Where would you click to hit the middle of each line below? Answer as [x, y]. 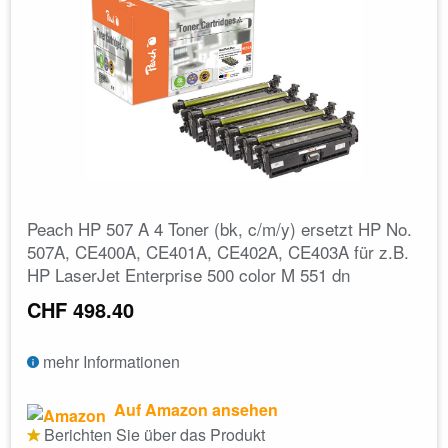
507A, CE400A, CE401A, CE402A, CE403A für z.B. [218, 251]
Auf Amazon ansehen [194, 409]
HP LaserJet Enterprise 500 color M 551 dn [188, 274]
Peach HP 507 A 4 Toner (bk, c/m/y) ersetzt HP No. [219, 228]
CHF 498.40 [80, 309]
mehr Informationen [109, 361]
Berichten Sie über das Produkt [152, 434]
